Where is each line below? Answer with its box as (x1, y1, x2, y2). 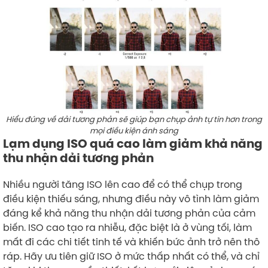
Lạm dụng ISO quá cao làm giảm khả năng (3, 135, 263, 151)
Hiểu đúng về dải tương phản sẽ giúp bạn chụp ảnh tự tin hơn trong (6, 113, 262, 124)
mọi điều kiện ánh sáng (90, 124, 178, 136)
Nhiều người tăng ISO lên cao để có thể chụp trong (3, 177, 242, 191)
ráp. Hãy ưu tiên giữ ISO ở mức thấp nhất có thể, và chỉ (3, 249, 260, 263)
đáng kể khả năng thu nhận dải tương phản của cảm (3, 206, 255, 220)
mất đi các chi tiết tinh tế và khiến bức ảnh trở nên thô (3, 234, 260, 248)
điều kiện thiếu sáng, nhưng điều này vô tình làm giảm (3, 191, 259, 205)
